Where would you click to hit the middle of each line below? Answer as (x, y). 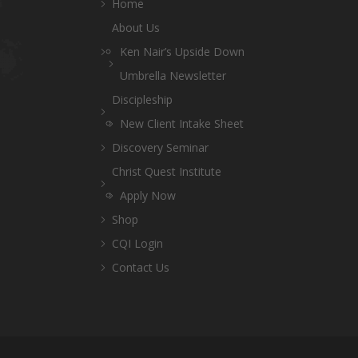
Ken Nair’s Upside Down (182, 52)
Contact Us (141, 267)
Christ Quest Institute (167, 171)
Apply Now (148, 195)
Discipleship (142, 99)
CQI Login (137, 243)
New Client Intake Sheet (182, 123)
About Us (136, 28)
